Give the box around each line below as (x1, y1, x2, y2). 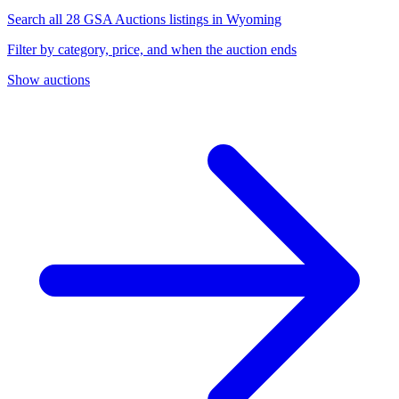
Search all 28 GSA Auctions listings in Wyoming (7, 11, 281, 27)
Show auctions (7, 71, 90, 87)
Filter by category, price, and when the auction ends (7, 41, 297, 57)
